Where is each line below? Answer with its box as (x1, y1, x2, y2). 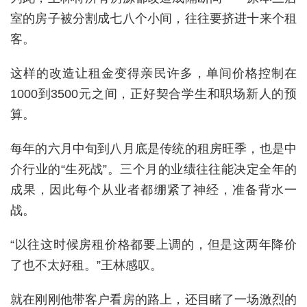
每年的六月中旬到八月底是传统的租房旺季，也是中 (10, 141, 297, 156)
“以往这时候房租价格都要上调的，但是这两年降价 (10, 237, 297, 251)
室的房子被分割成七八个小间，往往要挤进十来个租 (10, 11, 297, 25)
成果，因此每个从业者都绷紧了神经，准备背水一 (10, 182, 297, 197)
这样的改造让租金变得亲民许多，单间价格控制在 (10, 66, 297, 80)
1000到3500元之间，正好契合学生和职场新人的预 (10, 86, 297, 101)
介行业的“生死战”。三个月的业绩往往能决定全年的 (10, 162, 297, 176)
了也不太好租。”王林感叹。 (10, 258, 162, 272)
